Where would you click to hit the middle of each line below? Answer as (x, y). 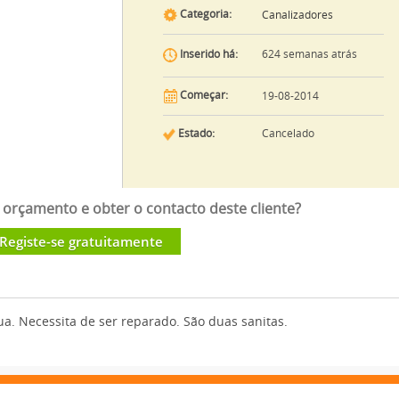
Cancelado (288, 134)
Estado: (195, 134)
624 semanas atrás (309, 54)
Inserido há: (207, 55)
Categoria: (204, 15)
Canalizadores (297, 15)
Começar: (202, 96)
